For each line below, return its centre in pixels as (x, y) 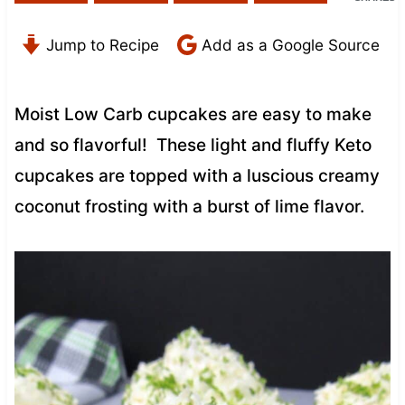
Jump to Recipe (100, 44)
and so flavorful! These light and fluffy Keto (193, 145)
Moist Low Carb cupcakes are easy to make (193, 114)
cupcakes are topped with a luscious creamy (197, 175)
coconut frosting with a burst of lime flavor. (189, 206)
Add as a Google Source (288, 44)
